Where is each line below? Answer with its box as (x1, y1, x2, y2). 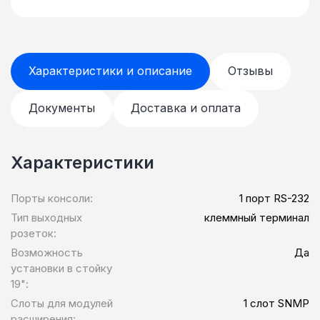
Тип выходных (11, 211, 82, 225)
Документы (29, 101, 95, 116)
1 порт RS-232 (239, 191, 309, 206)
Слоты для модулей (11, 296, 113, 311)
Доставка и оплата (131, 101, 241, 116)
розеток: (11, 226, 56, 241)
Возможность (11, 246, 83, 260)
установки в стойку (11, 261, 112, 276)
